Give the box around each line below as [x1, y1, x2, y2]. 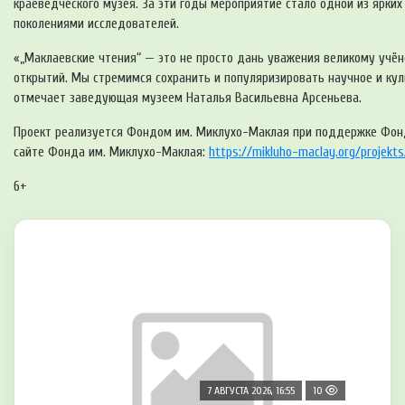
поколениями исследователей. [14, 15, 179, 32]
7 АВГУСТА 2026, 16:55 [207, 383, 295, 397]
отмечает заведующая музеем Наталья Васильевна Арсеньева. [14, 89, 362, 106]
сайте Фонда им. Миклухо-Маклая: [14, 144, 209, 160]
